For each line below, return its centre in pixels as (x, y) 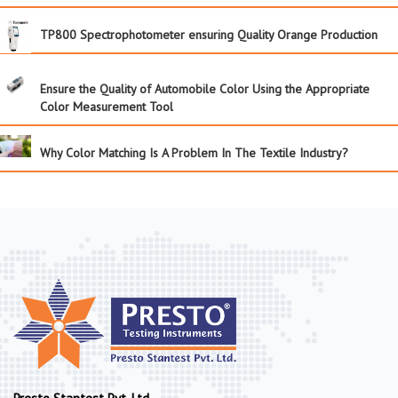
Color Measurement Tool (107, 107)
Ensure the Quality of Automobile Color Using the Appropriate (205, 89)
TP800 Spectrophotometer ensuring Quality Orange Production (209, 35)
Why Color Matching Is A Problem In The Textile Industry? (194, 153)
